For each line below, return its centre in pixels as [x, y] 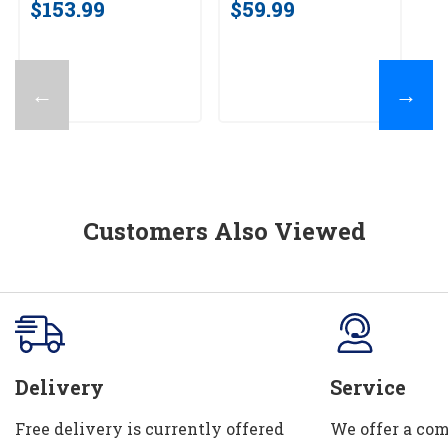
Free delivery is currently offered [149, 428]
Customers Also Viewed [224, 230]
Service [368, 386]
